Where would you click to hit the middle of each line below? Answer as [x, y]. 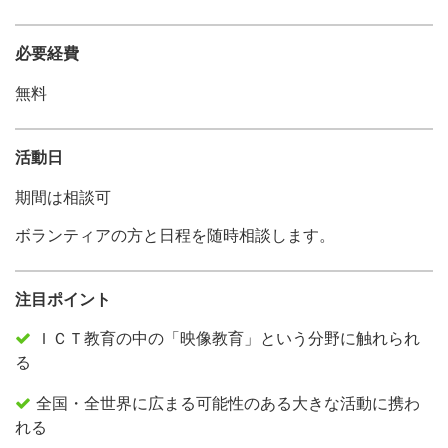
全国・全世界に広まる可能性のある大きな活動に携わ [228, 403]
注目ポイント [63, 299]
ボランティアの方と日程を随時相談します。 [175, 235]
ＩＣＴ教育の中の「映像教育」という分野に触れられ [228, 338]
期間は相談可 [63, 197]
